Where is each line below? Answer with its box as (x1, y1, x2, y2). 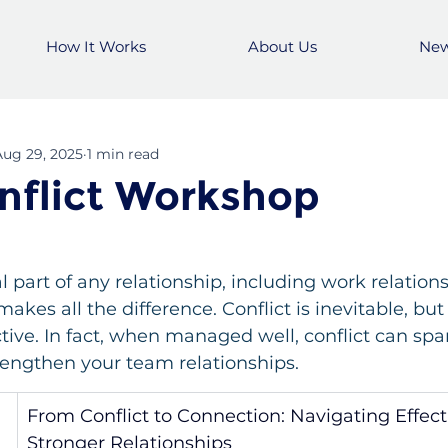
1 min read (87, 145, 159, 164)
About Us (247, 37, 317, 57)
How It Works (45, 37, 146, 57)
